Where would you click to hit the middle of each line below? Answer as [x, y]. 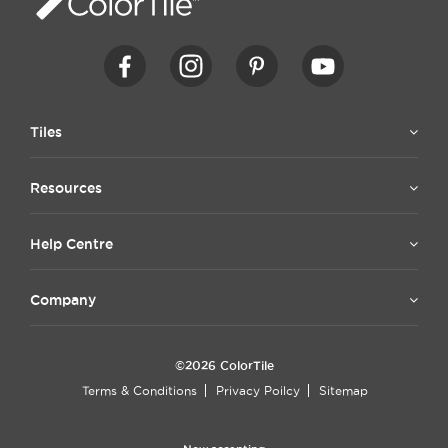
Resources [66, 187]
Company [63, 299]
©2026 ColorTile [224, 365]
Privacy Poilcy [258, 390]
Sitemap [343, 390]
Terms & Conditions [139, 390]
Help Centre [71, 243]
